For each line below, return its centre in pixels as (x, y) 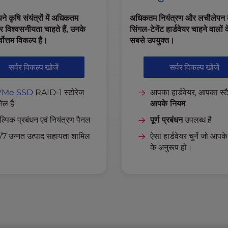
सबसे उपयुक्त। (152, 40)
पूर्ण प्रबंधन (166, 120)
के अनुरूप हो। (171, 147)
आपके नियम (167, 104)
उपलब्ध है (197, 120)
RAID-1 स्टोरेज (58, 92)
